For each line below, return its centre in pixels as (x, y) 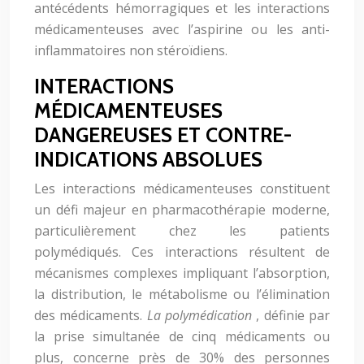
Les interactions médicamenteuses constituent (182, 188)
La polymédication (201, 315)
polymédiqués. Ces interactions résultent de (182, 252)
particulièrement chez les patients (182, 231)
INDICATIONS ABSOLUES (148, 159)
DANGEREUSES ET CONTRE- (163, 135)
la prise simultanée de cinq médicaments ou (182, 336)
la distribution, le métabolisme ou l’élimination (182, 294)
